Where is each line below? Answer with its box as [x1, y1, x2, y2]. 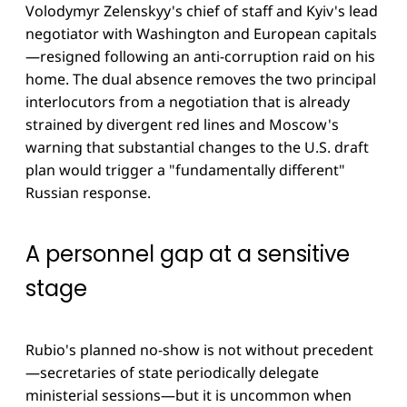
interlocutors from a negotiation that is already [25, 91, 350, 112]
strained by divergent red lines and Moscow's [25, 114, 339, 134]
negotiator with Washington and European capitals [25, 23, 377, 44]
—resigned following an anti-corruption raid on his [25, 45, 375, 66]
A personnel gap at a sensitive [25, 238, 350, 269]
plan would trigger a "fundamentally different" [25, 159, 345, 180]
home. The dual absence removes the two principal [25, 68, 376, 89]
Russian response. [25, 182, 151, 203]
